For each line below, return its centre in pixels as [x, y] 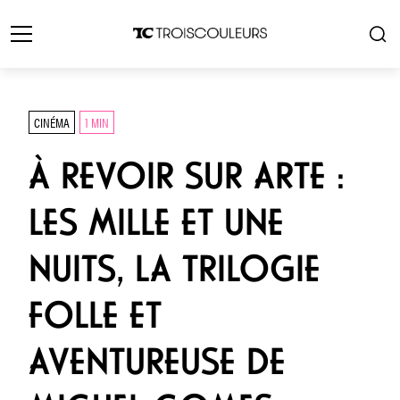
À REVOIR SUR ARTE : [187, 176]
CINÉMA [52, 122]
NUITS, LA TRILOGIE [175, 269]
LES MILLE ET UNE [156, 222]
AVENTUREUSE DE [157, 362]
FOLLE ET [95, 315]
